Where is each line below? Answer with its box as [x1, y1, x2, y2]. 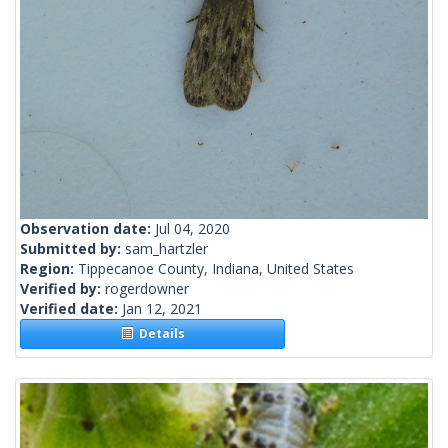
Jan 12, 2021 [122, 299, 202, 319]
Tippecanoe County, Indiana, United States [78, 259, 354, 279]
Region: [20, 259, 78, 279]
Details [132, 325, 185, 343]
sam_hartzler [125, 239, 208, 259]
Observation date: [20, 219, 155, 239]
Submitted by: [20, 239, 125, 259]
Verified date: [20, 299, 122, 319]
